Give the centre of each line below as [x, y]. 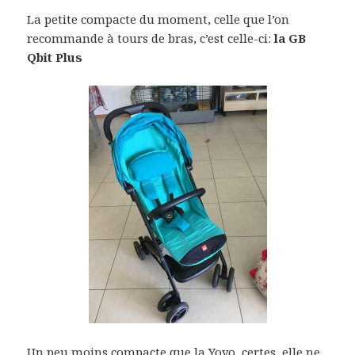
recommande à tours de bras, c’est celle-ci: [151, 38]
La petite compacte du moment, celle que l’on [158, 19]
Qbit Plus [57, 57]
